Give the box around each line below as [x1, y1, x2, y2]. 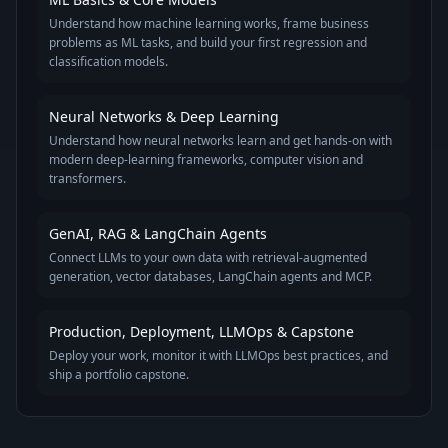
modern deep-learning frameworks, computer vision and [49, 151, 363, 168]
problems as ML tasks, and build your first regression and [49, 34, 367, 51]
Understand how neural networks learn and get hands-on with [49, 132, 392, 149]
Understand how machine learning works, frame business [49, 15, 369, 32]
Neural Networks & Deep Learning [49, 107, 279, 126]
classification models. [49, 53, 168, 70]
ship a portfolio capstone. [49, 366, 189, 383]
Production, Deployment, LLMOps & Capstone [49, 322, 354, 341]
